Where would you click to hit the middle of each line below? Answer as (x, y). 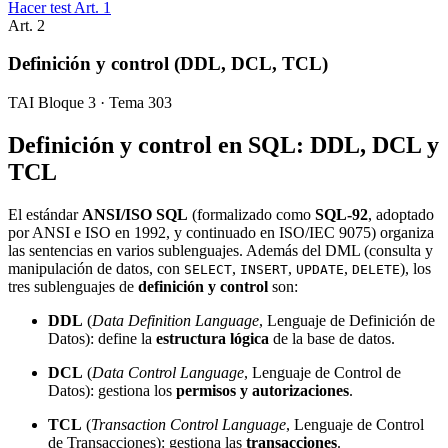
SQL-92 (341, 215)
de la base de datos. (332, 339)
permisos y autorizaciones (262, 391)
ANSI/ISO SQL (135, 215)
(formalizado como (251, 215)
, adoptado (401, 215)
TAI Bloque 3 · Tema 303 (90, 103)
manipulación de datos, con (96, 269)
